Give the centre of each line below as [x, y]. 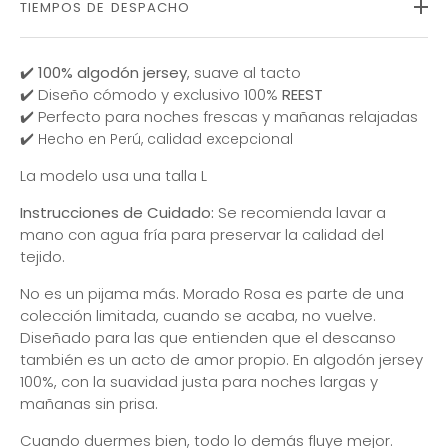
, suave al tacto [244, 72]
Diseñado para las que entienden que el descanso [208, 337]
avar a [362, 212]
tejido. [42, 256]
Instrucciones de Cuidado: [117, 212]
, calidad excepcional [217, 138]
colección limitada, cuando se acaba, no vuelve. [198, 315]
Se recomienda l [276, 212]
